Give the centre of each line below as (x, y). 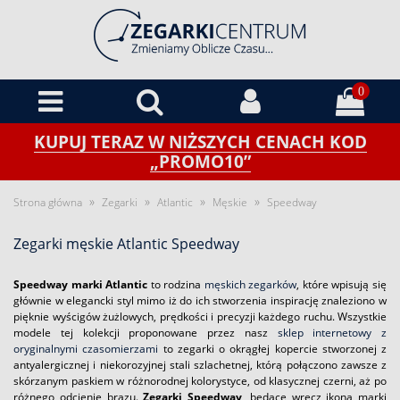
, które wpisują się (342, 284)
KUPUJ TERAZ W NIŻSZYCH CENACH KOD (200, 142)
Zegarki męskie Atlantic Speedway (126, 244)
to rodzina (176, 284)
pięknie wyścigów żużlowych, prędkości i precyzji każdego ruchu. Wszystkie (200, 317)
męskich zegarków (250, 284)
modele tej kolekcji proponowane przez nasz (146, 333)
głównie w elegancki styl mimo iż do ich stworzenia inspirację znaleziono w (200, 300)
